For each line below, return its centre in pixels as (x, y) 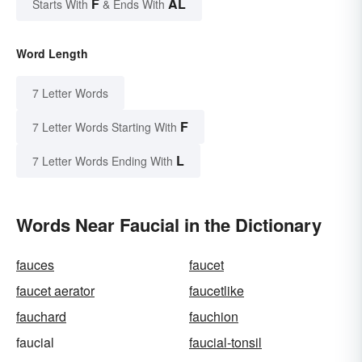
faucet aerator (55, 291)
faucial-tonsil (225, 343)
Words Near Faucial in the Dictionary (169, 225)
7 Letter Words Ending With (103, 161)
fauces (35, 265)
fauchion (214, 317)
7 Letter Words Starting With (105, 127)
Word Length (52, 54)
